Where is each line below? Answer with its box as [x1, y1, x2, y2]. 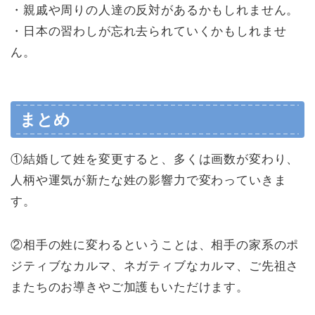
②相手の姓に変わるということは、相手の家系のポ [11, 238, 300, 252]
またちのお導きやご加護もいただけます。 [11, 281, 257, 295]
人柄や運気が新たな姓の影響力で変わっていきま [11, 174, 287, 188]
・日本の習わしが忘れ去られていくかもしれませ [11, 24, 287, 38]
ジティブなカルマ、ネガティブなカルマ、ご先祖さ [11, 259, 300, 274]
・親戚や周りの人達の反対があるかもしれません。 [11, 3, 300, 17]
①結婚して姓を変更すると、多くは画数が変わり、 [11, 153, 300, 167]
